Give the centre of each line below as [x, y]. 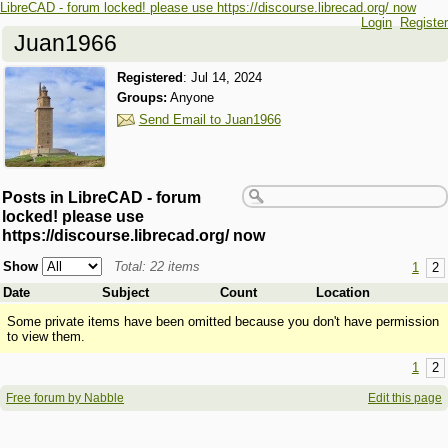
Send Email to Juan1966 [209, 120]
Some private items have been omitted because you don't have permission [222, 321]
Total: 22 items [156, 266]
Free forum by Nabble [65, 398]
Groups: [141, 98]
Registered [149, 78]
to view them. [45, 336]
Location [342, 292]
